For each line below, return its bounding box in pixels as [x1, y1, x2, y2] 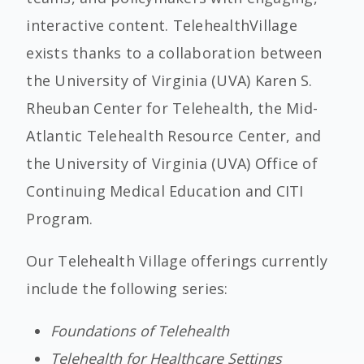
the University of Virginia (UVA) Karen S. [26, 71, 313, 90]
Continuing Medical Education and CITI [26, 181, 304, 201]
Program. [26, 209, 93, 228]
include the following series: [26, 279, 228, 298]
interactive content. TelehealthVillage [26, 15, 297, 35]
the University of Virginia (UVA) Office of [26, 154, 318, 173]
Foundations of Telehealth [50, 321, 230, 340]
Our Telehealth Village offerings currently [26, 251, 327, 271]
